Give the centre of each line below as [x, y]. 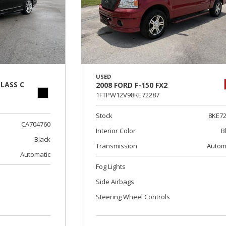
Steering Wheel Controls [133, 197]
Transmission [117, 146]
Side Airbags [115, 182]
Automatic [36, 155]
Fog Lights [111, 167]
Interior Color [116, 131]
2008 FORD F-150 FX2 [132, 85]
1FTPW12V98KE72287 [128, 95]
